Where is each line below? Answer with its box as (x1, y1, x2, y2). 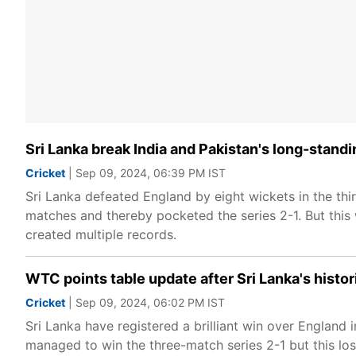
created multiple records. (25, 226, 176, 242)
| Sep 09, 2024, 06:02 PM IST (65, 296, 225, 309)
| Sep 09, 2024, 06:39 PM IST (65, 166, 226, 180)
